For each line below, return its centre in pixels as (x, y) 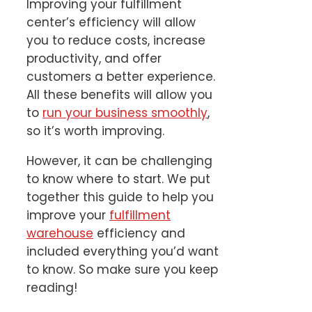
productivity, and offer (94, 59)
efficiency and (139, 234)
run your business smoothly (125, 113)
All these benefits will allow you (119, 95)
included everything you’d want (123, 252)
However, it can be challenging (119, 161)
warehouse (60, 234)
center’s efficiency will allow (111, 23)
